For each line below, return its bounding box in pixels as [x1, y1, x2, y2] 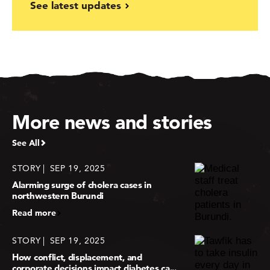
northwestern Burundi [12, 190, 104, 202]
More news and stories [12, 110, 212, 134]
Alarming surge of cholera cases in [12, 179, 152, 191]
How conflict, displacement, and [12, 251, 142, 263]
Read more [12, 207, 56, 219]
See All [12, 137, 40, 149]
